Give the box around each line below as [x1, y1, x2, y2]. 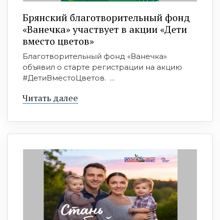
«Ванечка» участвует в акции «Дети [23, 23, 187, 36]
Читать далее [23, 92, 78, 104]
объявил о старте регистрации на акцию [23, 62, 182, 72]
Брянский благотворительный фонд [23, 11, 190, 25]
